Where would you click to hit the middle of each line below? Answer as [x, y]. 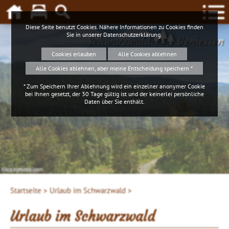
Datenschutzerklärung [132, 34]
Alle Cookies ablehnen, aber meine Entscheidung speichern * [114, 68]
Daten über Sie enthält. [114, 101]
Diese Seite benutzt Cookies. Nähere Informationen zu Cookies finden [114, 27]
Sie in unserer [85, 34]
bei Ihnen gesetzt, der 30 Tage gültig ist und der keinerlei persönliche [114, 94]
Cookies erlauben [74, 54]
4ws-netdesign [20, 169]
